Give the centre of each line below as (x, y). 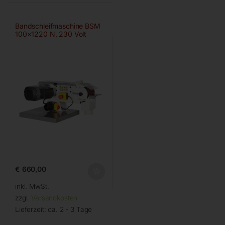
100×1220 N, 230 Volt (51, 34)
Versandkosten (54, 198)
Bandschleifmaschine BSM (58, 26)
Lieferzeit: (31, 209)
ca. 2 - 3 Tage (70, 209)
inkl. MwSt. (32, 186)
